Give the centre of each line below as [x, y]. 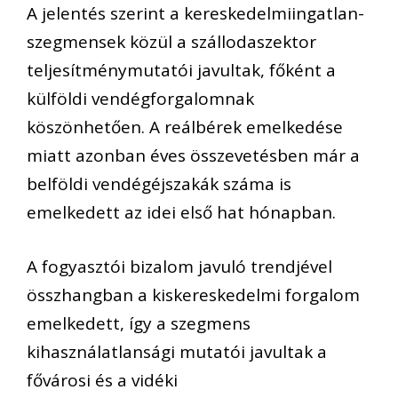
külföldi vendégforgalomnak [140, 99]
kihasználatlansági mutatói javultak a [177, 351]
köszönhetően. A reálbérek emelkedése [185, 127]
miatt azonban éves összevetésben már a [193, 156]
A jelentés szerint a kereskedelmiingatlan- [195, 14]
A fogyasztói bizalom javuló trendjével [179, 266]
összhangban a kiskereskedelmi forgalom [193, 295]
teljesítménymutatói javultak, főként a [181, 71]
